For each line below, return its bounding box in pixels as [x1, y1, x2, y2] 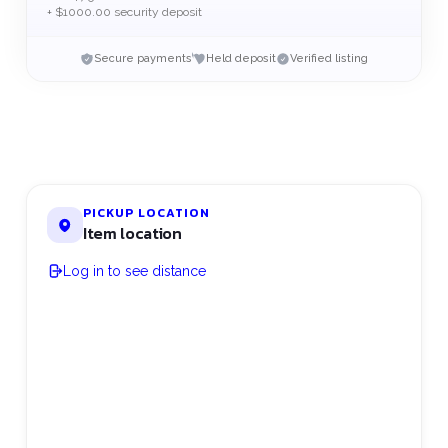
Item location [82, 221, 182, 245]
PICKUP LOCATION [82, 204, 210, 222]
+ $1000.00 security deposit [46, 5, 202, 19]
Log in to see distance [62, 263, 206, 279]
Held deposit [205, 52, 276, 65]
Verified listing [289, 52, 368, 65]
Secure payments [93, 52, 192, 65]
